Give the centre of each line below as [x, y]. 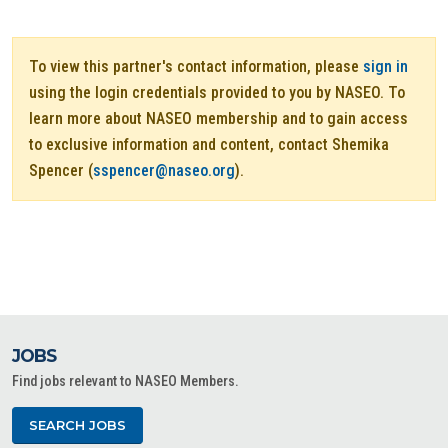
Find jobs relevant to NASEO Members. [125, 381]
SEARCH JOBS [77, 425]
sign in [385, 66]
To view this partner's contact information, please [196, 66]
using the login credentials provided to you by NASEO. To [217, 92]
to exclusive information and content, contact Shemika [209, 144]
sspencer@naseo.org [164, 170]
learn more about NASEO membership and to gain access [218, 118]
